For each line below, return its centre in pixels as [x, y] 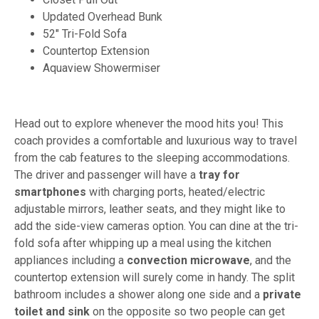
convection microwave [188, 260]
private [282, 294]
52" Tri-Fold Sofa [85, 33]
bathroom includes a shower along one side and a [138, 294]
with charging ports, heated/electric [176, 192]
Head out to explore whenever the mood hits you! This [149, 123]
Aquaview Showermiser [103, 68]
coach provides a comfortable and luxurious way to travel [156, 140]
